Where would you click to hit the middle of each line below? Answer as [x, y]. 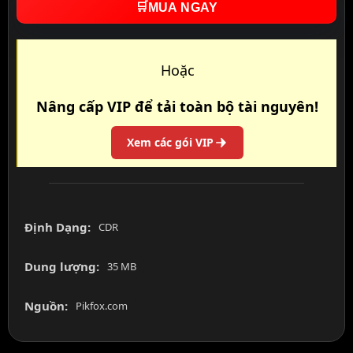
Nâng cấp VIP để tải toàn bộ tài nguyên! [177, 107]
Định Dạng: [58, 227]
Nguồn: [46, 306]
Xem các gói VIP [170, 143]
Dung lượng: [62, 267]
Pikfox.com [102, 306]
